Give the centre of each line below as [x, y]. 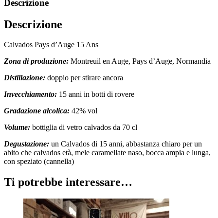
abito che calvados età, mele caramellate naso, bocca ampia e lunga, [107, 153]
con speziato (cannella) [39, 162]
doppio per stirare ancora [84, 78]
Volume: [17, 127]
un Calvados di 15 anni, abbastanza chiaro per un [126, 144]
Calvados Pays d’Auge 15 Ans [51, 45]
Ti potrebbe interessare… [68, 182]
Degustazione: [27, 144]
